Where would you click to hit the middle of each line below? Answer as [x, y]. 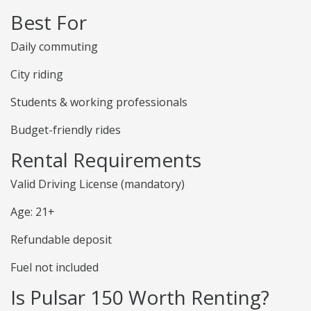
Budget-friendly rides [66, 130]
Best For [49, 23]
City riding [37, 75]
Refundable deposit [61, 240]
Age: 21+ [33, 212]
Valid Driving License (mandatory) [98, 184]
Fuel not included [54, 268]
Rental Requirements [106, 160]
